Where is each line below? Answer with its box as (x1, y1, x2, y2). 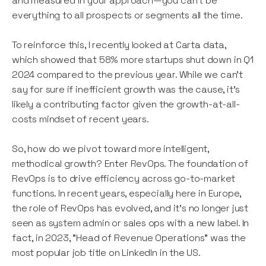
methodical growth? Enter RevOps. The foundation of (12, 157, 249, 170)
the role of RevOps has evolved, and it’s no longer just (12, 202, 249, 215)
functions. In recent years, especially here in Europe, (12, 187, 242, 200)
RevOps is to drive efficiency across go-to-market (12, 172, 236, 185)
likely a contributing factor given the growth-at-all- (12, 98, 240, 111)
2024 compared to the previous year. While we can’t (12, 68, 243, 81)
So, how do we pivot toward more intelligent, (12, 142, 210, 156)
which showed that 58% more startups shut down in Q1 (12, 53, 254, 66)
